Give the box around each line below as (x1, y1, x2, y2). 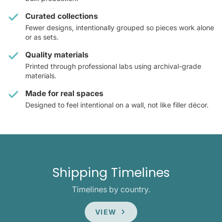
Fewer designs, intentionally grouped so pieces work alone (25, 23, 214, 32)
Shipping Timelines (52, 164, 170, 182)
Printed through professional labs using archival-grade (25, 62, 201, 71)
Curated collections (25, 11, 98, 21)
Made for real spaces (25, 89, 104, 99)
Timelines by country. (71, 184, 151, 195)
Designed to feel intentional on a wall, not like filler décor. (25, 101, 209, 110)
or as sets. (25, 33, 58, 42)
